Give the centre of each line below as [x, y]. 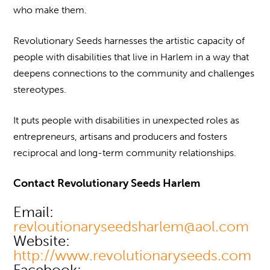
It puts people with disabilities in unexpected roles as [127, 120]
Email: [34, 212]
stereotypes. [40, 89]
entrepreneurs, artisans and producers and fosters [121, 137]
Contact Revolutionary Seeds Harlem [107, 183]
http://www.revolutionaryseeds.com [133, 255]
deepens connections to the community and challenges [134, 73]
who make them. [50, 10]
